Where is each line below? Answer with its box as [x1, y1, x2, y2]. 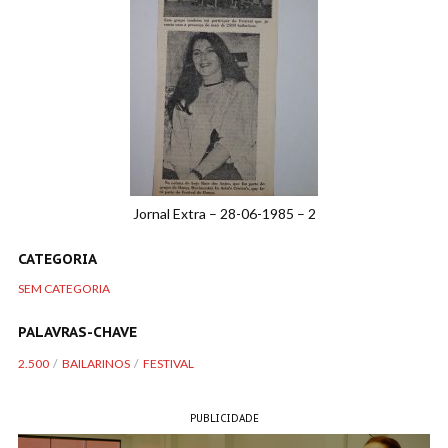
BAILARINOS [62, 356, 130, 371]
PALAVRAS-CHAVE [18, 323, 137, 341]
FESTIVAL [143, 356, 194, 371]
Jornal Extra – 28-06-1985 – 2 [132, 205, 316, 222]
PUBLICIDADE [189, 412, 259, 425]
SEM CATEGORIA [18, 281, 110, 296]
